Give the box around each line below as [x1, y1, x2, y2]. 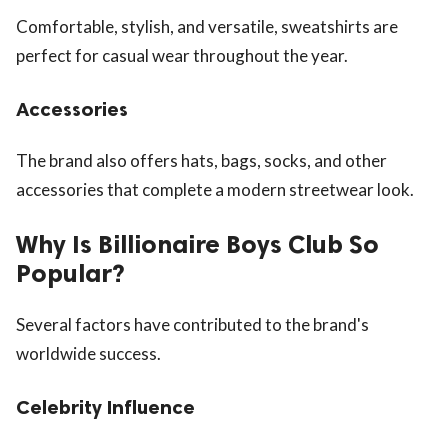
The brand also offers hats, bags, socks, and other [16, 149, 387, 171]
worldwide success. [16, 342, 161, 364]
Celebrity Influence [16, 394, 195, 419]
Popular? [16, 257, 125, 289]
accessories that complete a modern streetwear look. [16, 178, 414, 200]
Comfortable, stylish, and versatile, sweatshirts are [16, 15, 398, 37]
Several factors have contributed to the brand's [16, 313, 369, 335]
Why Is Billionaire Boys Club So [16, 228, 379, 260]
